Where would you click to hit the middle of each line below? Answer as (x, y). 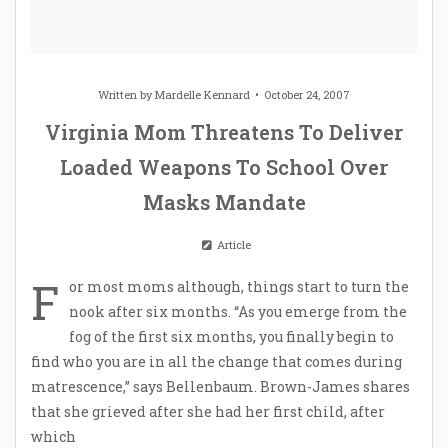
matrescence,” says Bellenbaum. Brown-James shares (220, 386)
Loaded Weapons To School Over (224, 166)
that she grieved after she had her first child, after (208, 411)
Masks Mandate (224, 201)
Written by (126, 94)
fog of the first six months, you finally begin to (231, 336)
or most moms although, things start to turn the (239, 286)
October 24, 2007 (307, 94)
